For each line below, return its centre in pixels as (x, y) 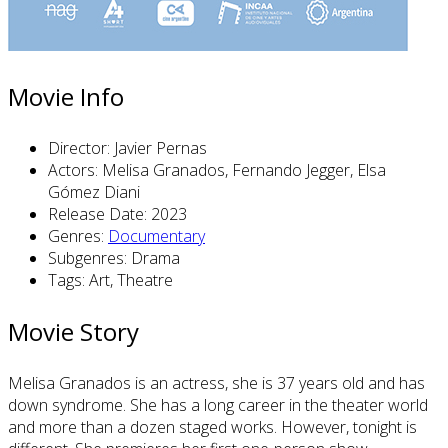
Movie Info (66, 97)
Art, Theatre (131, 280)
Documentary (156, 236)
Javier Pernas (160, 148)
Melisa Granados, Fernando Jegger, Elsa (244, 170)
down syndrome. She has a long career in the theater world (218, 405)
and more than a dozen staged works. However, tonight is (212, 427)
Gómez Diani (94, 192)
